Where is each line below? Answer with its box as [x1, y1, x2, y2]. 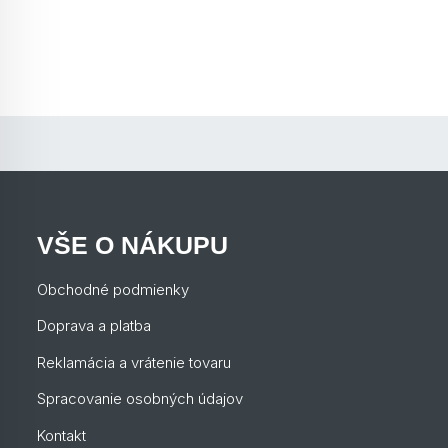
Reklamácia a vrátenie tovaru [37, 352, 231, 372]
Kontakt [37, 425, 86, 445]
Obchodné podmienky [37, 279, 189, 299]
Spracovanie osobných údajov [37, 389, 243, 408]
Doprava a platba [37, 316, 151, 335]
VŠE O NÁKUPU [37, 231, 228, 259]
